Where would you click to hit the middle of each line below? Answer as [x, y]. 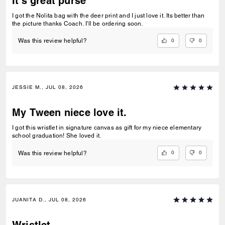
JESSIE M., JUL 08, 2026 [48, 87]
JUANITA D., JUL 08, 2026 [49, 199]
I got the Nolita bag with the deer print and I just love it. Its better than [108, 15]
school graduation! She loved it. [57, 136]
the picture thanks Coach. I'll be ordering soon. [78, 23]
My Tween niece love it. [70, 113]
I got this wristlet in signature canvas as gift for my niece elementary [107, 128]
